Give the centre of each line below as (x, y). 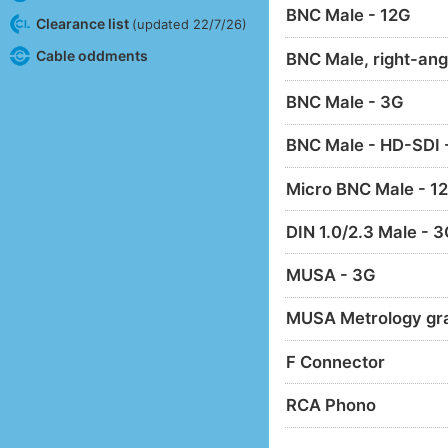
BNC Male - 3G (345, 101)
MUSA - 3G (331, 275)
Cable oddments (91, 55)
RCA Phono (331, 404)
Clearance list (83, 23)
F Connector (336, 361)
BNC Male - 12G (349, 15)
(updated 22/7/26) (189, 23)
